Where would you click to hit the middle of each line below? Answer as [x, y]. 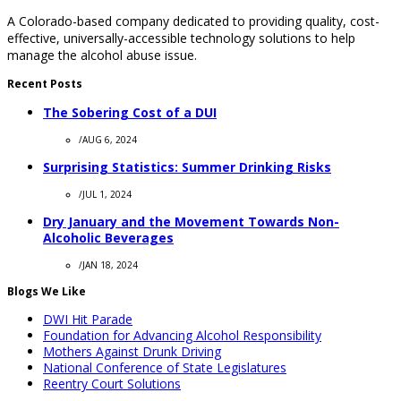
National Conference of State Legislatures [165, 367]
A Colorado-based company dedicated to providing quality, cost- [193, 21]
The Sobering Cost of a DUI [130, 112]
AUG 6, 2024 [110, 139]
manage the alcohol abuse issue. [102, 55]
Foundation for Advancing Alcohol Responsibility [182, 335]
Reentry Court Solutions [112, 383]
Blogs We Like [47, 291]
